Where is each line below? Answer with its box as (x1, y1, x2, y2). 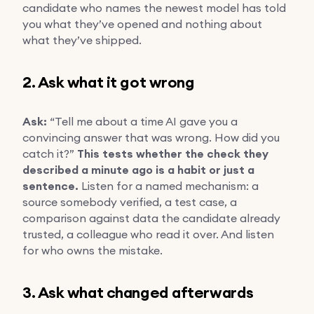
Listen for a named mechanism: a (78, 178, 259, 193)
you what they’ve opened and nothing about (22, 16, 262, 31)
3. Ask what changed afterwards (22, 282, 254, 303)
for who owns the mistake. (22, 243, 163, 257)
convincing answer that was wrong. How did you (22, 130, 280, 144)
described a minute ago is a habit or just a (22, 162, 254, 177)
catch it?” (22, 146, 77, 161)
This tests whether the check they (77, 146, 268, 161)
